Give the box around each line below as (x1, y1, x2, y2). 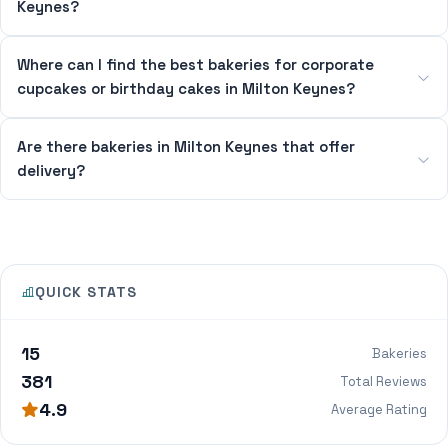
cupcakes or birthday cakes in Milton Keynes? (17, 79, 355, 98)
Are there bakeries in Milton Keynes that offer (17, 137, 355, 156)
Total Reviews (340, 373, 427, 390)
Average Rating (331, 401, 427, 418)
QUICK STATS (35, 283, 137, 301)
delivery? (17, 161, 85, 180)
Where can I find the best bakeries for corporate (17, 55, 374, 74)
